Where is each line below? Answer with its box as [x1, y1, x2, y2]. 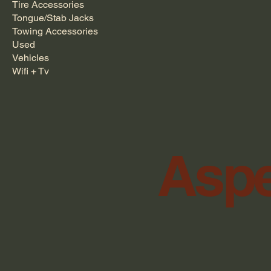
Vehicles [12, 52, 49, 64]
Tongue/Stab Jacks [12, 12, 94, 24]
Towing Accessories [12, 25, 98, 37]
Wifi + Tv [12, 65, 49, 77]
